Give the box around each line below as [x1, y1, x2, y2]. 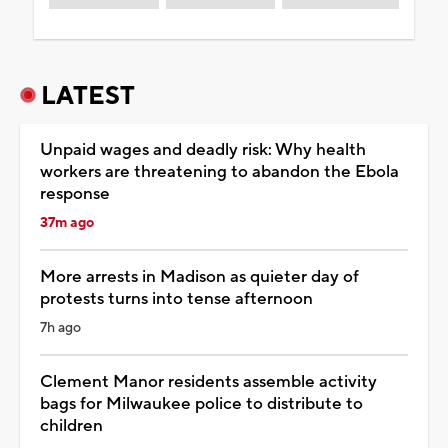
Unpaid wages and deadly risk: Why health [40, 138, 366, 161]
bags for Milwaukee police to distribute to [40, 392, 363, 415]
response [40, 182, 110, 205]
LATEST [41, 79, 135, 112]
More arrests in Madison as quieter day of [40, 265, 359, 288]
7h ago [40, 318, 81, 337]
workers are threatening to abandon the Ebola [40, 160, 399, 183]
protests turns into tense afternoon [40, 287, 313, 310]
